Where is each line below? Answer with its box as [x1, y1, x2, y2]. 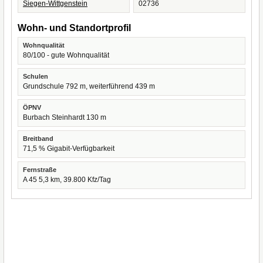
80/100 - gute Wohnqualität [23, 51, 109, 59]
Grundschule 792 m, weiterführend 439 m [23, 82, 155, 90]
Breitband [23, 135, 53, 142]
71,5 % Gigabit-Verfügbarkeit [23, 144, 114, 153]
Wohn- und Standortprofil [18, 23, 131, 33]
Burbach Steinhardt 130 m [23, 113, 106, 122]
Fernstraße [23, 166, 56, 173]
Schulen [23, 73, 48, 80]
